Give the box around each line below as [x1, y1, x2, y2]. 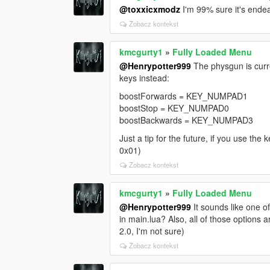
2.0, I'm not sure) [119, 224, 185, 237]
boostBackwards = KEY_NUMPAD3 [119, 113, 254, 126]
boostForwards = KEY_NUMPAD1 [119, 89, 248, 102]
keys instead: [119, 71, 170, 84]
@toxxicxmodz [119, 2, 181, 15]
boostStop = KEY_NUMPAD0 [119, 101, 230, 114]
